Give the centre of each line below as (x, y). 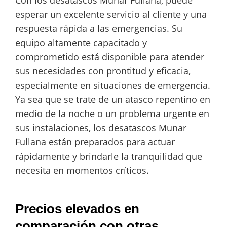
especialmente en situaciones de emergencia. (113, 85)
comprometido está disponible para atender (110, 56)
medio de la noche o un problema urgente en (112, 113)
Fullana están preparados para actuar (95, 142)
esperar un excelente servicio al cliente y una (111, 14)
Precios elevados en (77, 209)
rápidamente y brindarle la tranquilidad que (109, 156)
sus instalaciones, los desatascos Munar (101, 127)
